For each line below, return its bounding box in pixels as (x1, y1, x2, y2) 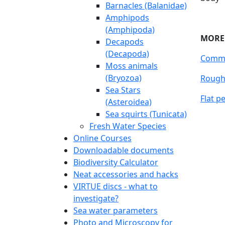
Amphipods (105, 12, 149, 23)
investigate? (73, 192, 119, 204)
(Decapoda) (105, 48, 149, 59)
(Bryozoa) (105, 72, 142, 83)
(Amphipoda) (105, 24, 155, 35)
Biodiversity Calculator (73, 156, 158, 168)
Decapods (105, 36, 144, 47)
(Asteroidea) (105, 96, 152, 107)
